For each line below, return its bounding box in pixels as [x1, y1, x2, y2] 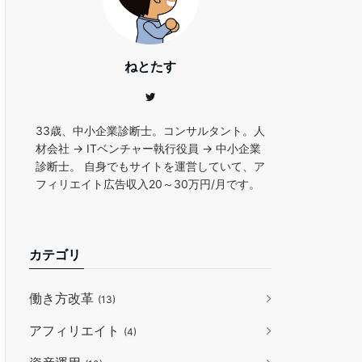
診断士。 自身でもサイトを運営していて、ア [36, 159, 265, 173]
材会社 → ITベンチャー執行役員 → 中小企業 [36, 141, 261, 155]
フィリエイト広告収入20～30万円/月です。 [36, 177, 260, 191]
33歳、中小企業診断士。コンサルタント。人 [36, 124, 265, 137]
